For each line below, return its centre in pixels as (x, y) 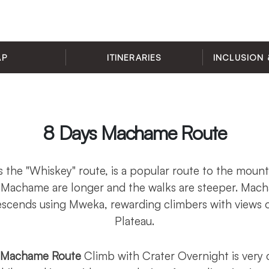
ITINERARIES (134, 57)
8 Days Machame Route (134, 133)
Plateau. (134, 221)
